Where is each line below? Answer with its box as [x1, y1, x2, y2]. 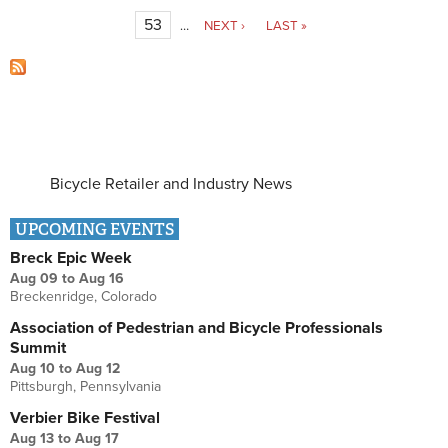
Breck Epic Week [10, 248, 132, 269]
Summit [10, 338, 66, 359]
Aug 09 [10, 270, 58, 288]
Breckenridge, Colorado [10, 288, 157, 306]
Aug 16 [79, 270, 124, 288]
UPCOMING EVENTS [15, 219, 174, 241]
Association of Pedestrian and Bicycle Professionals [10, 318, 383, 339]
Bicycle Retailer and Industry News [50, 174, 292, 195]
